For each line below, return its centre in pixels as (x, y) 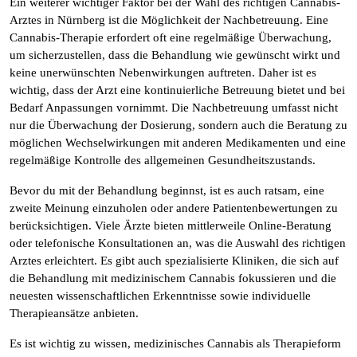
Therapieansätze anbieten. (74, 313)
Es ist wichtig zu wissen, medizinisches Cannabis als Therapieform (175, 343)
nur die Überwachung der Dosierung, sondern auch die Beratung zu (178, 125)
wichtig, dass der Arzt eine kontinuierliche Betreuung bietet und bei (177, 90)
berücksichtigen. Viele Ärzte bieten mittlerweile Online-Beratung (171, 226)
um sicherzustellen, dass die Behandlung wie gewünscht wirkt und (175, 55)
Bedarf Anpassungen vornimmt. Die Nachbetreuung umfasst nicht (174, 108)
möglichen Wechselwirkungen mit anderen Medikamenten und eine (178, 143)
